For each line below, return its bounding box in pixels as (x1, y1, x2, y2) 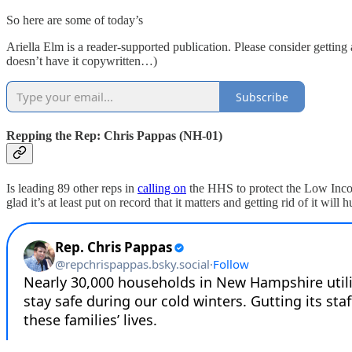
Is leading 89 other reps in (6, 181, 137, 195)
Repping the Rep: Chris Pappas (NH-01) (6, 129, 222, 143)
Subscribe (236, 89, 288, 104)
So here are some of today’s (6, 13, 143, 27)
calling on (137, 181, 186, 195)
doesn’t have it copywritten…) (6, 54, 157, 68)
